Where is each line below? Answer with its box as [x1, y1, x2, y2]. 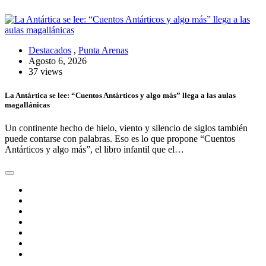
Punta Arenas [78, 45, 128, 56]
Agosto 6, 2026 [28, 56, 87, 66]
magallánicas [5, 100, 50, 109]
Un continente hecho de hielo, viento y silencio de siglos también [5, 122, 248, 133]
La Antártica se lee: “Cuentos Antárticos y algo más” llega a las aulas [5, 90, 236, 100]
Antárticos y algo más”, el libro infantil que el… [5, 144, 184, 154]
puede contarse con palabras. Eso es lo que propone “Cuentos [5, 133, 235, 144]
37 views [28, 66, 62, 77]
